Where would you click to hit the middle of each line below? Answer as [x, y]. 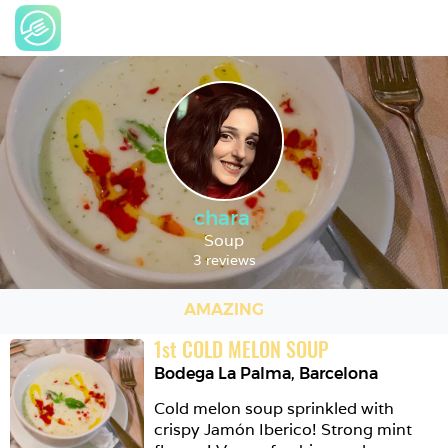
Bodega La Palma [223, 373]
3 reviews [224, 260]
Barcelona [339, 373]
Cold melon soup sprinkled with [274, 408]
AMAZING [224, 309]
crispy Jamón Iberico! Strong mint [283, 429]
